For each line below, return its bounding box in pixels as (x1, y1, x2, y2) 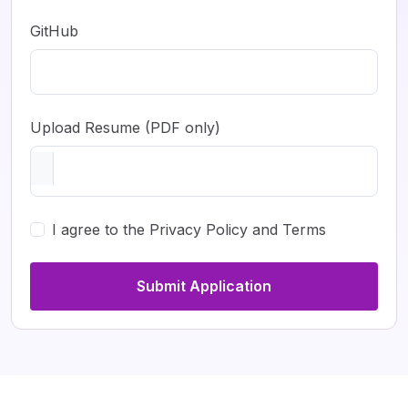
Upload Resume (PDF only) (30, 117, 220, 137)
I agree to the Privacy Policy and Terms (52, 219, 326, 239)
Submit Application (137, 276, 271, 295)
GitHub (30, 21, 78, 40)
